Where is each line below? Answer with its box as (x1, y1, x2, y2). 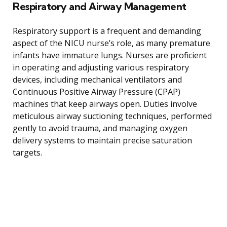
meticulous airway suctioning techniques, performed (13, 110, 212, 122)
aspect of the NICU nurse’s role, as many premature (13, 37, 210, 49)
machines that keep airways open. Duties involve (13, 98, 197, 110)
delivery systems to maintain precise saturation (13, 135, 192, 146)
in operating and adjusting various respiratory (13, 62, 189, 73)
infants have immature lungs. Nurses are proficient (13, 50, 207, 61)
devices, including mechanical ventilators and (13, 74, 182, 86)
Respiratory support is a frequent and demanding (13, 25, 201, 37)
